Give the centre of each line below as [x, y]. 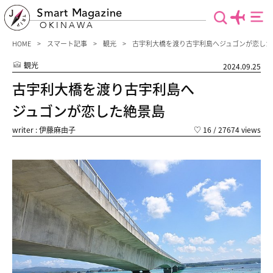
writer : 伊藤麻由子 [44, 129]
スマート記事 [67, 43]
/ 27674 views [236, 129]
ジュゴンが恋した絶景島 [89, 110]
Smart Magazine [79, 13]
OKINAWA [67, 25]
